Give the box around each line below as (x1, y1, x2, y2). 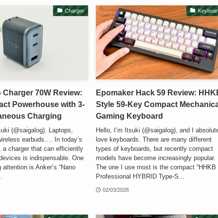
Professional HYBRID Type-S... (96, 172, 185, 180)
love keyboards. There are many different (96, 135, 212, 143)
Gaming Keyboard (96, 112, 163, 121)
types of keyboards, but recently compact (96, 145, 214, 152)
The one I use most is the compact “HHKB (96, 163, 217, 171)
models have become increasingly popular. (96, 154, 216, 162)
